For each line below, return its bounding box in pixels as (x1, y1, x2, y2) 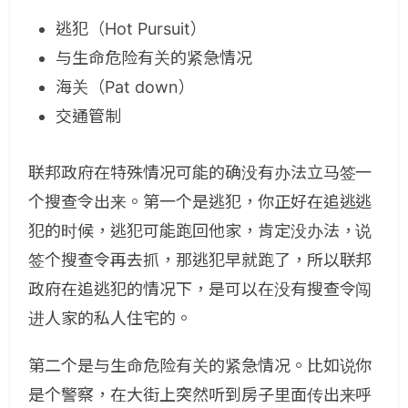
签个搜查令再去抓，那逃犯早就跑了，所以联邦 (28, 250, 372, 270)
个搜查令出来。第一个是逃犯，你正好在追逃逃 (28, 192, 372, 211)
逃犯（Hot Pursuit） (56, 19, 211, 38)
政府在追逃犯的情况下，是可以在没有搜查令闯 (28, 280, 372, 299)
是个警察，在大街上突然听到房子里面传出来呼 (28, 385, 372, 404)
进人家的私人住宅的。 (28, 309, 192, 328)
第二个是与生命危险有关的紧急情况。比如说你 (28, 356, 372, 375)
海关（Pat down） (56, 77, 199, 97)
